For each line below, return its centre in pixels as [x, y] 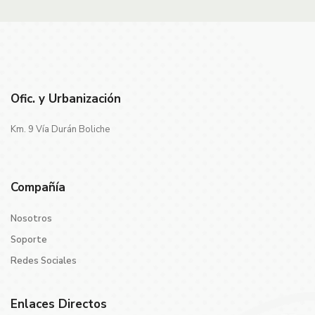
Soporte [29, 240]
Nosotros [31, 219]
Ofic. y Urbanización [66, 99]
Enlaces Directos [59, 304]
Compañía [38, 188]
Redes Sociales [44, 261]
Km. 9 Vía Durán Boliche [60, 130]
